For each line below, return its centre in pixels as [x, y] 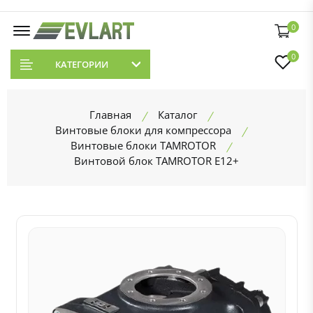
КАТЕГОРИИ [81, 64]
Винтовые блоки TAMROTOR [143, 145]
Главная [110, 115]
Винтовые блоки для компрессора [143, 130]
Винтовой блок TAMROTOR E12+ [156, 161]
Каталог [177, 115]
